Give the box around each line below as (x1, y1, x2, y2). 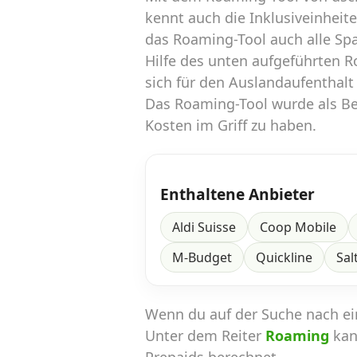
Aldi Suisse (172, 218, 236, 237)
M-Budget (172, 249, 232, 267)
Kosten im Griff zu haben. (145, 116, 316, 135)
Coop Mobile (260, 218, 336, 237)
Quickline (256, 249, 312, 267)
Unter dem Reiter (145, 326, 265, 346)
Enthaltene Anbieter (160, 183, 315, 206)
